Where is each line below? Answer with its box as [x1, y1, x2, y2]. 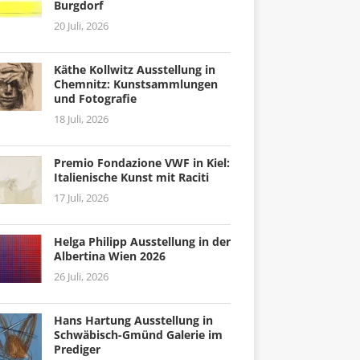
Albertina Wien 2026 [53, 247, 166, 264]
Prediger [53, 341, 100, 357]
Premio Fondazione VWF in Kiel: [53, 154, 230, 170]
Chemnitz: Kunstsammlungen [53, 76, 218, 92]
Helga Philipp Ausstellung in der [53, 233, 231, 249]
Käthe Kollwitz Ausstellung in [53, 61, 215, 77]
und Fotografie [53, 90, 137, 106]
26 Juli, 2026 [53, 268, 108, 284]
